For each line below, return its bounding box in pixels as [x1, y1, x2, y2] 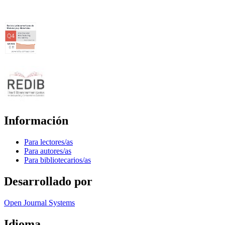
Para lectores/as [24, 137, 73, 146]
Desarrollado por [4, 174, 92, 188]
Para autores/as [24, 146, 71, 155]
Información [4, 114, 68, 127]
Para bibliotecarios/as [24, 155, 91, 164]
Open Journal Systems [4, 198, 75, 207]
